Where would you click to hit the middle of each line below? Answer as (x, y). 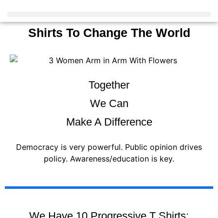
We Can (109, 103)
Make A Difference (109, 122)
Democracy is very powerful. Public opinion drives (109, 147)
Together (109, 85)
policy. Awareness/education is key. (109, 158)
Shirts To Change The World (109, 33)
